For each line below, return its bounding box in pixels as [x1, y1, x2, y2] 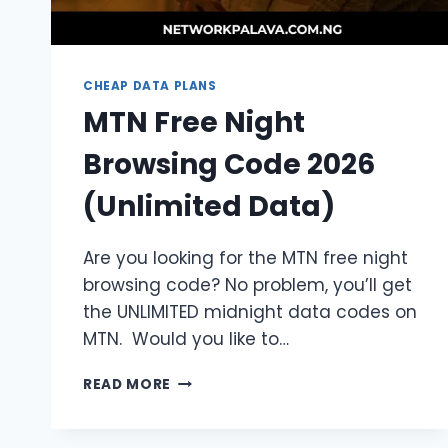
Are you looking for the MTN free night [83, 246, 408, 271]
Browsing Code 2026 [83, 145, 375, 185]
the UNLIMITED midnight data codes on [83, 300, 417, 325]
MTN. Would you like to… [83, 327, 289, 352]
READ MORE [83, 375, 172, 395]
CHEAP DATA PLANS [83, 78, 217, 95]
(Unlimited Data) [83, 187, 335, 227]
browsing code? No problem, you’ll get [83, 273, 412, 298]
